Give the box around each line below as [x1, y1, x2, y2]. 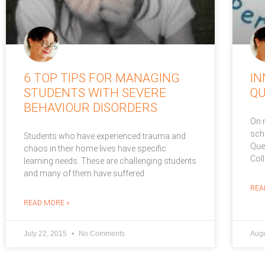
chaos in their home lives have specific [24, 143, 166, 153]
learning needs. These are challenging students [24, 156, 196, 166]
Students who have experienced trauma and [24, 131, 186, 141]
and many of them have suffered [24, 168, 144, 178]
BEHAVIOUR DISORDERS [24, 100, 157, 115]
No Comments [77, 229, 125, 238]
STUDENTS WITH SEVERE [24, 85, 166, 100]
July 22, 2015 [24, 229, 69, 238]
